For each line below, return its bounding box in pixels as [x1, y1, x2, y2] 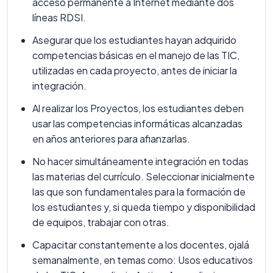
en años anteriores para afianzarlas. [32, 132, 190, 145]
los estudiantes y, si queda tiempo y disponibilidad [32, 200, 255, 213]
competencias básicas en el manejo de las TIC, [32, 49, 239, 62]
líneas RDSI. [32, 11, 86, 24]
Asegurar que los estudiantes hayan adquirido [32, 34, 236, 46]
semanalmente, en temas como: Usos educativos [32, 253, 253, 266]
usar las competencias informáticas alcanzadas [32, 117, 243, 130]
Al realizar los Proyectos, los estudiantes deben [32, 102, 244, 115]
